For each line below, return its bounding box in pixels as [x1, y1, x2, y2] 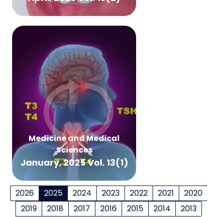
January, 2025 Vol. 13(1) [20, 156, 128, 169]
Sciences [56, 144, 93, 155]
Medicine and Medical [29, 133, 120, 144]
